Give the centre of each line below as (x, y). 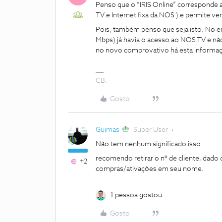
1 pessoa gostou (136, 195)
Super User (151, 130)
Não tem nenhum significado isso (148, 144)
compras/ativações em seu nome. (150, 169)
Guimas (108, 130)
